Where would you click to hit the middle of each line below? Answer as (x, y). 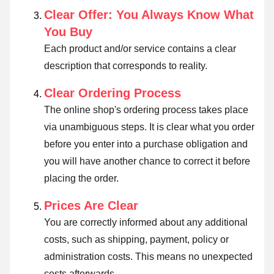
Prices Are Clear (91, 205)
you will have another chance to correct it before (147, 161)
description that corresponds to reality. (126, 65)
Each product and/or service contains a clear (140, 48)
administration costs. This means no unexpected (148, 256)
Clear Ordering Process (113, 93)
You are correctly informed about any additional (146, 222)
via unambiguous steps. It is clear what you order (149, 127)
